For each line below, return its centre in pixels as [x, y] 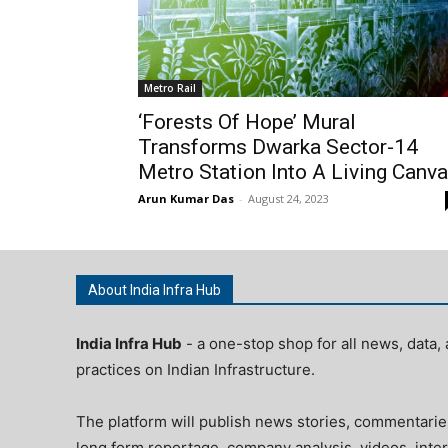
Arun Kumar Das [186, 198]
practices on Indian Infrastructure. [195, 369]
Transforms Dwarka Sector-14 [278, 146]
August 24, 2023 [288, 198]
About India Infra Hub [154, 289]
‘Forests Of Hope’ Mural [247, 121]
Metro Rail [170, 87]
